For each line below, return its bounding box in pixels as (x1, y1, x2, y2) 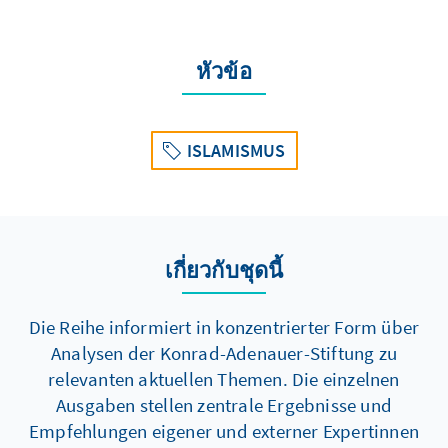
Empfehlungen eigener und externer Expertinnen (28, 419, 419, 443)
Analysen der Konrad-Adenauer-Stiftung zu (50, 341, 397, 365)
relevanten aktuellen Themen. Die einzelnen (48, 367, 400, 391)
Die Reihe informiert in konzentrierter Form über (28, 315, 420, 339)
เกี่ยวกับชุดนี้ (165, 256, 283, 284)
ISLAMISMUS (186, 139, 286, 162)
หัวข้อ (196, 57, 252, 85)
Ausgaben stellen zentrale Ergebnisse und (55, 393, 392, 417)
